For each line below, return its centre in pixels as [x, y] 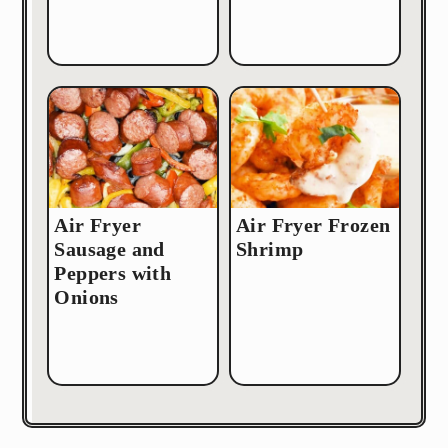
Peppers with [113, 272]
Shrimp [270, 248]
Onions [86, 296]
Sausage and [109, 248]
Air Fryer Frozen [313, 224]
